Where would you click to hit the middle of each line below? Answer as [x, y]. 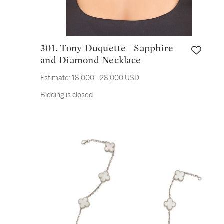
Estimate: [56, 78]
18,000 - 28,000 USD [106, 78]
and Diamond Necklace [91, 60]
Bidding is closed [67, 95]
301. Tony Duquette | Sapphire [50, 48]
